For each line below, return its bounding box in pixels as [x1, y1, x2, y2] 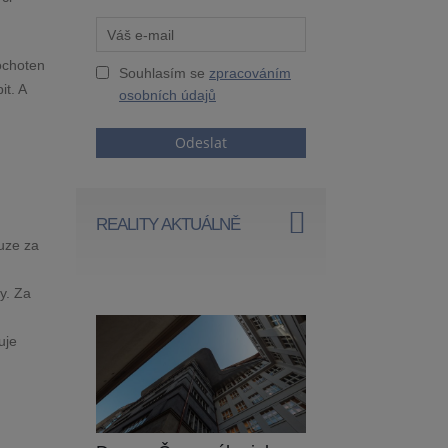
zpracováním [209, 65, 291, 81]
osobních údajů [119, 87, 216, 103]
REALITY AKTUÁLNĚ [96, 215, 240, 234]
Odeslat [175, 133, 227, 152]
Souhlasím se [119, 65, 209, 81]
